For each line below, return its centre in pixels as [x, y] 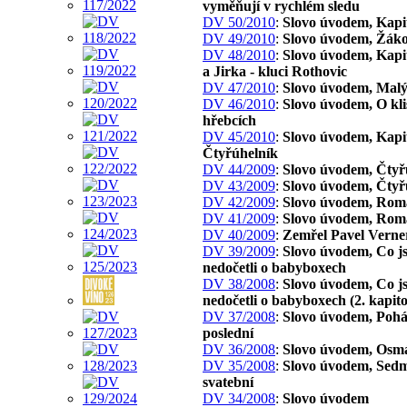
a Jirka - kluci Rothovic [275, 71]
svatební [228, 382]
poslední [228, 333]
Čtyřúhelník [240, 153]
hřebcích [229, 120]
